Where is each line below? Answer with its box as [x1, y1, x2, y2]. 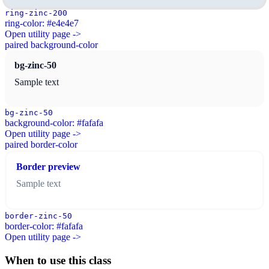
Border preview [16, 162, 80, 172]
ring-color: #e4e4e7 [5, 18, 79, 29]
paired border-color [5, 139, 77, 150]
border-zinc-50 [5, 211, 72, 221]
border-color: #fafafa [5, 221, 83, 232]
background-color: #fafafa [5, 118, 103, 128]
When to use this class [5, 254, 111, 267]
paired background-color [5, 40, 98, 50]
